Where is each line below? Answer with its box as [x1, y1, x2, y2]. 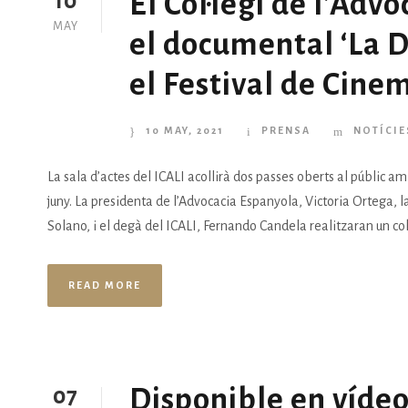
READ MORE [68, 280, 141, 291]
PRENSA [261, 125, 311, 137]
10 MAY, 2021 [146, 125, 224, 137]
